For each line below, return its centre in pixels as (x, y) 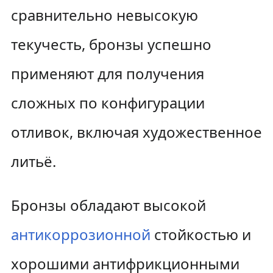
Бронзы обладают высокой (108, 205)
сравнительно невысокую (104, 15)
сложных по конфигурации (108, 103)
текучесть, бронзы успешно (111, 44)
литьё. (33, 161)
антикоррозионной (80, 234)
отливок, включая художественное (136, 132)
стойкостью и (200, 234)
